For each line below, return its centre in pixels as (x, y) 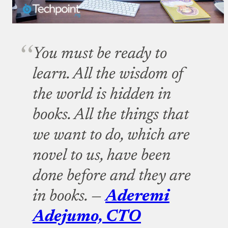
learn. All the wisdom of (108, 74)
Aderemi (137, 196)
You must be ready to (100, 54)
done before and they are (112, 176)
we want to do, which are (111, 135)
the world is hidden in (102, 94)
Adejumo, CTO (87, 217)
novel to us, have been (102, 155)
